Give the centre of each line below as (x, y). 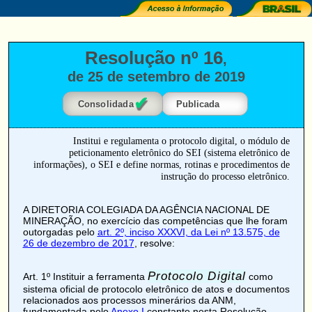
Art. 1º (36, 276)
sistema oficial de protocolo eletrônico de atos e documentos (156, 289)
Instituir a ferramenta (99, 276)
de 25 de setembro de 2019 (156, 76)
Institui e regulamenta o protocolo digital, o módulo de (181, 141)
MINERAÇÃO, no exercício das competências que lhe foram (155, 221)
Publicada (198, 104)
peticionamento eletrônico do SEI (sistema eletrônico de (179, 153)
